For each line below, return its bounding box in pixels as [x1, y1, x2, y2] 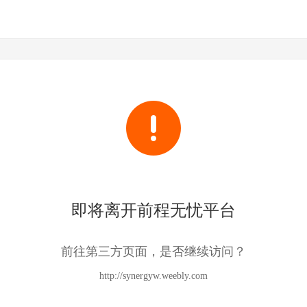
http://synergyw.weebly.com [99, 271, 208, 281]
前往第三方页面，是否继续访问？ [61, 245, 246, 258]
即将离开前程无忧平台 [71, 201, 236, 219]
